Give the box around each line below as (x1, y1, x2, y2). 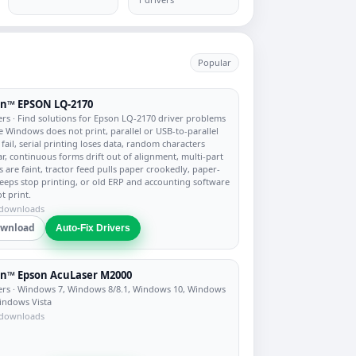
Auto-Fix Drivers (56, 222, 130, 234)
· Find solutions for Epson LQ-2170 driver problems (10, 112, 226, 124)
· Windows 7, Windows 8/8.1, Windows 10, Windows (10, 283, 226, 295)
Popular (198, 56, 231, 68)
